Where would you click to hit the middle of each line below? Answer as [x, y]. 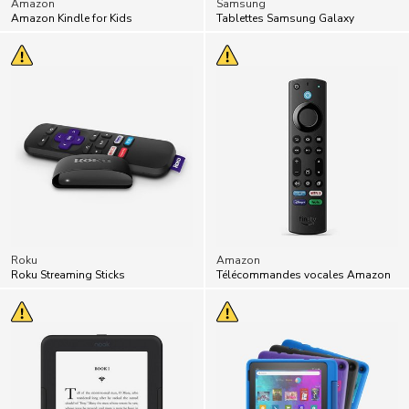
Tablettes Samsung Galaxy [285, 18]
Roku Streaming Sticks [68, 275]
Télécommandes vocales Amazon [304, 275]
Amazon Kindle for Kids [72, 18]
